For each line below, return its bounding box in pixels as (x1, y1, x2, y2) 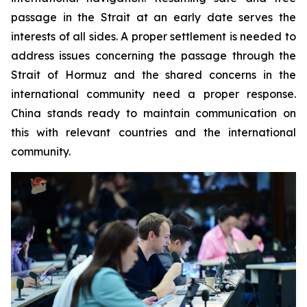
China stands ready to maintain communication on (11, 106, 296, 120)
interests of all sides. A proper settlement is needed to (11, 29, 296, 43)
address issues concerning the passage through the (11, 48, 296, 62)
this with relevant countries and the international (11, 125, 296, 139)
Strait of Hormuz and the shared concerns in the (11, 67, 296, 82)
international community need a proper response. (11, 86, 296, 101)
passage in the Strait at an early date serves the (11, 10, 296, 24)
